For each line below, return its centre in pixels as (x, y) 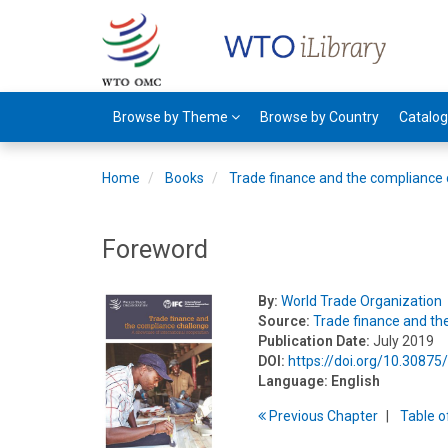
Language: (293, 381)
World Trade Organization (362, 301)
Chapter (353, 416)
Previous (297, 416)
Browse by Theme (172, 117)
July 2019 (404, 341)
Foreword (155, 249)
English (356, 381)
